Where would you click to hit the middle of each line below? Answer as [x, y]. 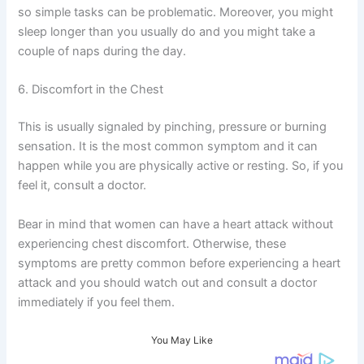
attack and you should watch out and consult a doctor [168, 282]
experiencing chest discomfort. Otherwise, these [152, 243]
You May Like [182, 340]
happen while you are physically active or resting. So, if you [181, 166]
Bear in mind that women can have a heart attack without [176, 224]
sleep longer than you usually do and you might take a [167, 32]
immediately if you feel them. [97, 302]
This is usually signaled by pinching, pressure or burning [173, 127]
